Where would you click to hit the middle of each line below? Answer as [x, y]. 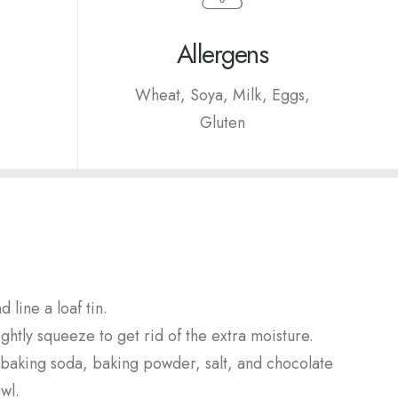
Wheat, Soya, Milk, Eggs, [222, 95]
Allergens [222, 54]
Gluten [222, 123]
